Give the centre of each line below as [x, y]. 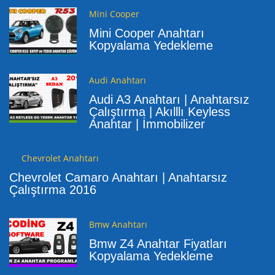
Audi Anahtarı [118, 80]
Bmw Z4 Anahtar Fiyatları [158, 243]
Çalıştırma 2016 [53, 190]
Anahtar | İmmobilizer [147, 124]
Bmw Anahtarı [118, 224]
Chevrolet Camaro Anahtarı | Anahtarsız [118, 177]
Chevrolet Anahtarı [60, 158]
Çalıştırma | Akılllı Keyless [160, 111]
